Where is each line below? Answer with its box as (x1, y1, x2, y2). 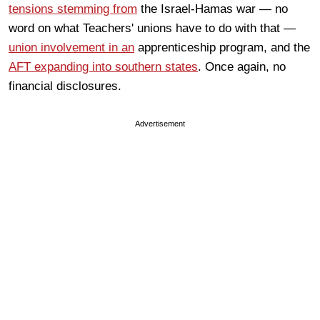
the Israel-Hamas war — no (137, 1, 288, 16)
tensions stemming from (9, 1, 137, 16)
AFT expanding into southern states (9, 59, 198, 74)
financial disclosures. (9, 79, 121, 93)
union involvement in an (9, 40, 134, 54)
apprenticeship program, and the (134, 40, 310, 54)
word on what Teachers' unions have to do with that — (9, 21, 296, 35)
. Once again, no (198, 59, 286, 74)
